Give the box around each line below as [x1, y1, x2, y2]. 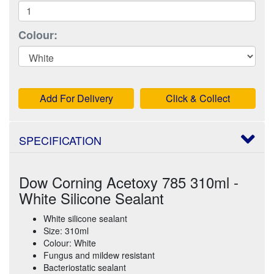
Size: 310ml [43, 224, 89, 237]
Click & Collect [166, 91, 230, 105]
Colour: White [43, 236, 96, 249]
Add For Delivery [39, 91, 113, 105]
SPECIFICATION [19, 131, 102, 148]
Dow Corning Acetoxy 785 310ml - [19, 171, 239, 193]
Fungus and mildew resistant [43, 248, 155, 261]
